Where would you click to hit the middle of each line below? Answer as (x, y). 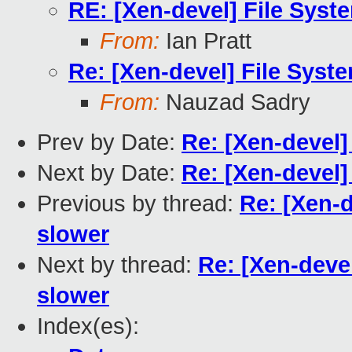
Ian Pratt (205, 41)
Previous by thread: (138, 204)
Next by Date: (109, 173)
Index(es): (88, 326)
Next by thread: (117, 265)
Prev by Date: (109, 143)
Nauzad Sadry (235, 103)
